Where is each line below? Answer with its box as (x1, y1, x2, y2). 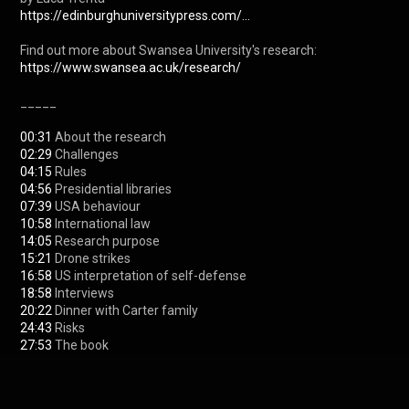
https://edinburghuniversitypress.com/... (20, 8, 250, 23)
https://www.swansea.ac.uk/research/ (20, 60, 241, 75)
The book (52, 338, 109, 352)
